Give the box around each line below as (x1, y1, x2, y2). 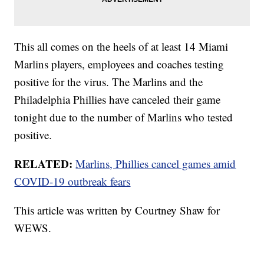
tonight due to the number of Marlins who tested (14, 110, 233, 125)
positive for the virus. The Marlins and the (14, 74, 203, 90)
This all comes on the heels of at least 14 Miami (14, 39, 229, 54)
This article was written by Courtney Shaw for (14, 203, 220, 218)
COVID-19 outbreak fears (14, 174, 131, 189)
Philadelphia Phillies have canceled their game (14, 92, 221, 107)
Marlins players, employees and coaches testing (14, 57, 225, 72)
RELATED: (14, 156, 73, 172)
